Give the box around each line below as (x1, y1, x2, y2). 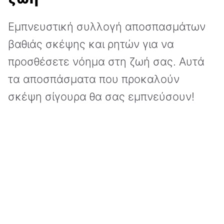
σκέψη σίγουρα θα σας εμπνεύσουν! (8, 90, 194, 103)
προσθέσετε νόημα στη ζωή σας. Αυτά (8, 55, 204, 68)
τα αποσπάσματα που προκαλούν (8, 72, 179, 86)
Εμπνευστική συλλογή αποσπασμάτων (8, 20, 205, 33)
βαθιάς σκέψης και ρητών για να (8, 37, 174, 51)
